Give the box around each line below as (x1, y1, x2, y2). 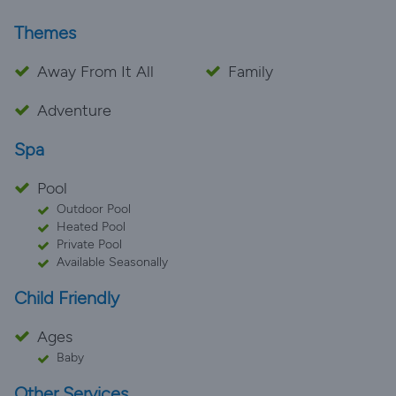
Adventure (37, 101, 111, 120)
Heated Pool (57, 219, 126, 234)
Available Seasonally (57, 255, 168, 270)
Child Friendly (14, 287, 119, 308)
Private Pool (57, 237, 122, 252)
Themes (14, 22, 76, 43)
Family (228, 62, 273, 81)
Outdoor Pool (57, 202, 131, 217)
